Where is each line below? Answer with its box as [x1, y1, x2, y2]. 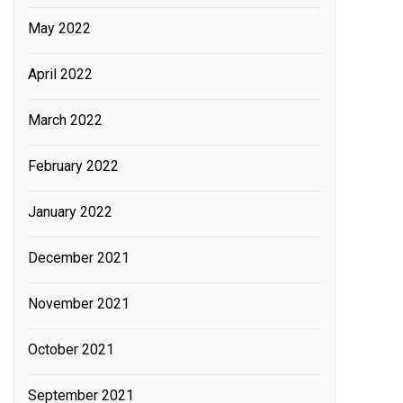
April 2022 [28, 65, 93, 83]
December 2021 [28, 248, 130, 266]
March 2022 [28, 111, 103, 129]
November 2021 [28, 294, 130, 312]
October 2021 [28, 340, 114, 358]
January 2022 [28, 202, 112, 220]
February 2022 [28, 157, 119, 175]
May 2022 [28, 19, 91, 37]
